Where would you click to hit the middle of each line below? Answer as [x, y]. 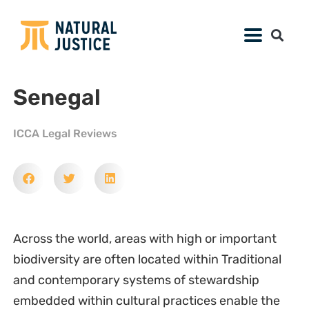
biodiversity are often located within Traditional [147, 260]
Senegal [57, 98]
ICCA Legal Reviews [65, 134]
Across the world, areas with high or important [144, 239]
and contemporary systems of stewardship [136, 280]
